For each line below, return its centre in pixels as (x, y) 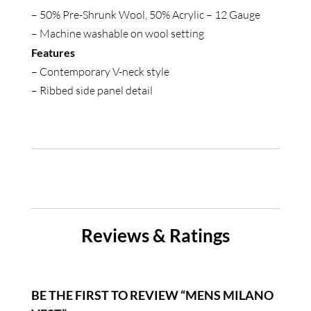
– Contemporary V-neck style (100, 72)
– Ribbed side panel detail (92, 91)
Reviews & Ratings (155, 236)
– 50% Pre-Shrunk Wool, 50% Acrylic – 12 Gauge (145, 15)
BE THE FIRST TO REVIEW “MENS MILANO (152, 295)
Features (53, 53)
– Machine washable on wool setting (117, 34)
